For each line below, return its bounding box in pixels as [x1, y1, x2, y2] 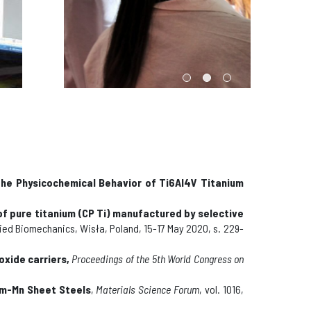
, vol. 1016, [199, 282, 244, 296]
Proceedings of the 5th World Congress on [72, 251, 244, 265]
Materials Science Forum [96, 282, 199, 296]
